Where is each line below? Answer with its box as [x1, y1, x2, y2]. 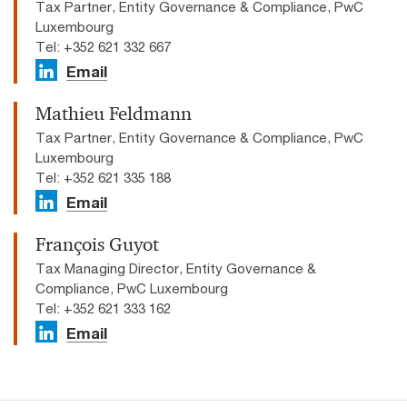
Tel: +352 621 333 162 [35, 300, 171, 316]
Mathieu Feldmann [35, 102, 192, 125]
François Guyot [35, 233, 159, 256]
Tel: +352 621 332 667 [35, 38, 171, 55]
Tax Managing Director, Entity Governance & [35, 260, 316, 276]
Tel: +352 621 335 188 [35, 169, 171, 185]
